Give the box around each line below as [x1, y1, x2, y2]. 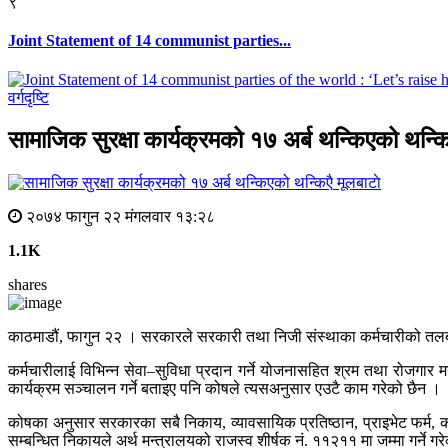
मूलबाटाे [337, 174, 381, 192]
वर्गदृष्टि [8, 89, 49, 107]
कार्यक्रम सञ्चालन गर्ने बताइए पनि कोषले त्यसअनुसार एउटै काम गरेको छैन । [8, 380, 441, 398]
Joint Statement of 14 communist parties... [8, 32, 291, 50]
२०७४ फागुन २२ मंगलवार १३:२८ [22, 208, 215, 226]
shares [8, 276, 47, 294]
